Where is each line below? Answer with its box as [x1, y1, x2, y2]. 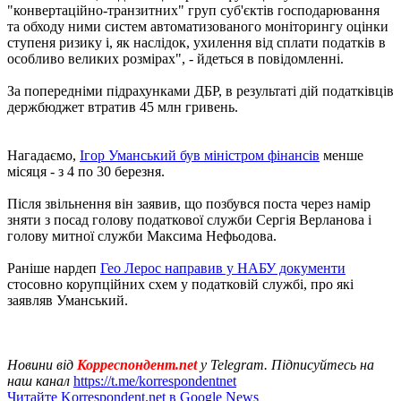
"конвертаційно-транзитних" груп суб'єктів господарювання [7, 2, 380, 18]
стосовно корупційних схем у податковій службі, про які [7, 276, 354, 292]
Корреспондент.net [77, 356, 197, 372]
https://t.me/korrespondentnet [73, 372, 236, 388]
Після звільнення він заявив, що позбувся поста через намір [7, 195, 371, 211]
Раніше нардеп [7, 260, 100, 276]
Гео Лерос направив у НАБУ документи [100, 260, 346, 276]
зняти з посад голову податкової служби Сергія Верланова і [7, 211, 371, 227]
